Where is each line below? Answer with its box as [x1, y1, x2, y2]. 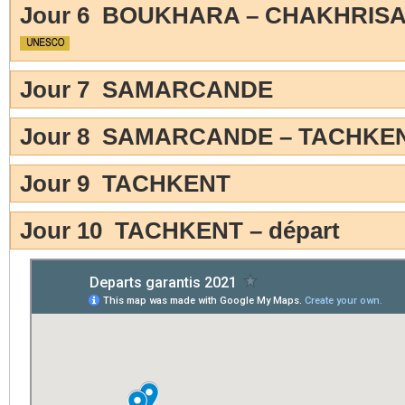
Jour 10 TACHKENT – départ [20, 218, 341, 244]
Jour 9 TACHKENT [20, 171, 231, 197]
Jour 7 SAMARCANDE [20, 77, 274, 103]
